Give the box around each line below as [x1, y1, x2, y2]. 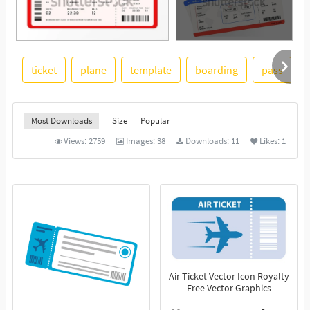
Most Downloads [31, 115, 92, 127]
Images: [126, 135, 157, 147]
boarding [195, 63, 238, 77]
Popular [140, 115, 170, 127]
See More [176, 82, 220, 96]
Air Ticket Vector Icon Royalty [168, 271, 289, 283]
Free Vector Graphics [186, 282, 271, 295]
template [130, 63, 172, 77]
